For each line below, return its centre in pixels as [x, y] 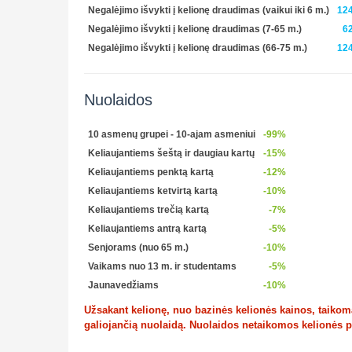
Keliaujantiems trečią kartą [148, 209]
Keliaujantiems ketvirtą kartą [153, 191]
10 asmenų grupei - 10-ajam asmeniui [172, 134]
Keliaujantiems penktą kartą [151, 172]
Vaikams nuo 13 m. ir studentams [162, 266]
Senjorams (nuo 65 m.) [138, 247]
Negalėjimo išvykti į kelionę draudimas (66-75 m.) [198, 48]
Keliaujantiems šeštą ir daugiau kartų [171, 153]
